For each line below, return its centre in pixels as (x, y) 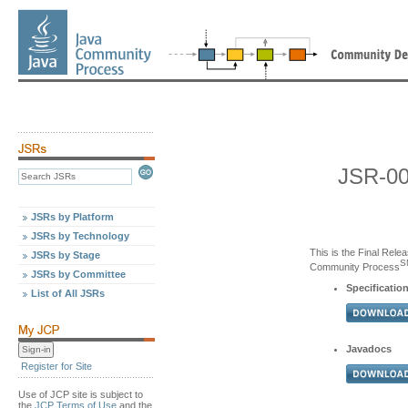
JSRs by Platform (72, 217)
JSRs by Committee (78, 274)
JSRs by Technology (80, 236)
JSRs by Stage (66, 255)
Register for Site (56, 366)
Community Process (355, 266)
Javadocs (369, 348)
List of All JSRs (68, 293)
